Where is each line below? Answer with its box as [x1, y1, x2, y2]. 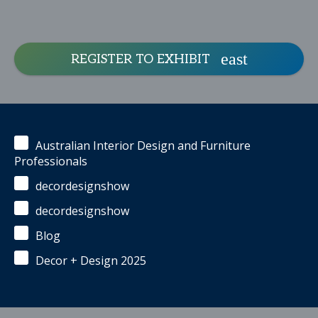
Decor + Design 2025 [35, 253, 146, 268]
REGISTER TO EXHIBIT [70, 51, 210, 67]
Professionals [14, 153, 87, 169]
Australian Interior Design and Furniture [35, 138, 251, 153]
